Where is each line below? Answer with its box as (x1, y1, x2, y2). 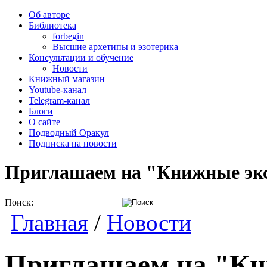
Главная (11, 209, 88, 235)
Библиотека (29, 20, 76, 30)
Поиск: (5, 197, 33, 207)
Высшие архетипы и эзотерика (52, 42, 178, 52)
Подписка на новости (29, 138, 117, 148)
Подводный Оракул (29, 128, 109, 138)
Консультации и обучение (29, 52, 133, 63)
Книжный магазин (29, 74, 105, 84)
